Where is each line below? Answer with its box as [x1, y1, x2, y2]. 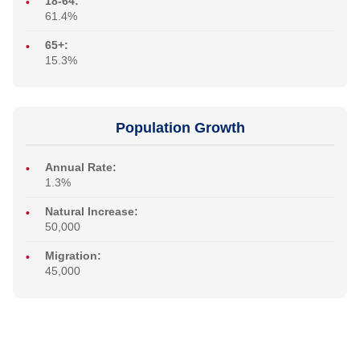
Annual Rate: [45, 161, 117, 174]
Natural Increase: [45, 205, 138, 219]
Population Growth [115, 120, 245, 137]
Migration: [45, 249, 101, 263]
